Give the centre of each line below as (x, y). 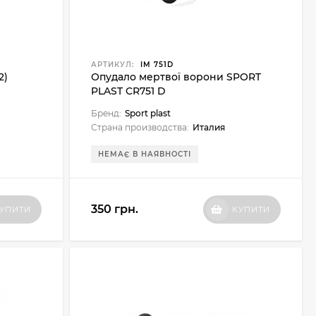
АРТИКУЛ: (112, 65)
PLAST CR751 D (128, 91)
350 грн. (114, 209)
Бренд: (106, 113)
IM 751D (155, 65)
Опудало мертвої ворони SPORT (176, 77)
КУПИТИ (251, 209)
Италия (208, 127)
